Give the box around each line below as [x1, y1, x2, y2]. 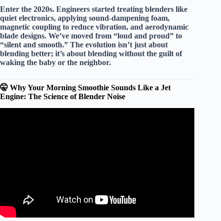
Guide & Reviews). [67, 131, 128, 140]
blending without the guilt [88, 49, 174, 58]
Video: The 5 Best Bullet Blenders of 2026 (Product [14, 122, 180, 131]
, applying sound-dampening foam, [54, 13, 170, 22]
